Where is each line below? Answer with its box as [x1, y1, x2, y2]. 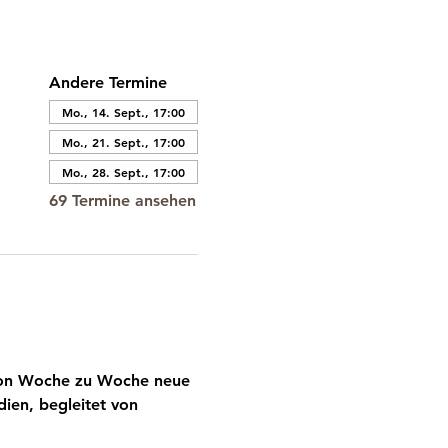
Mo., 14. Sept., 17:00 [61, 104, 185, 120]
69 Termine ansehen [48, 191, 196, 210]
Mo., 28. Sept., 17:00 [61, 164, 185, 180]
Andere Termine [48, 73, 167, 92]
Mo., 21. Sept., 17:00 [61, 134, 185, 150]
